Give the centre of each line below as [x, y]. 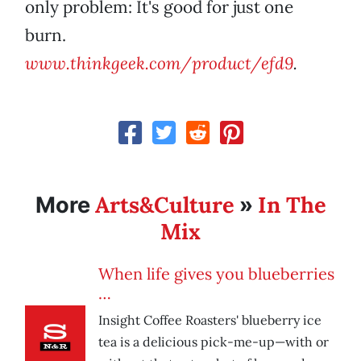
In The [292, 205]
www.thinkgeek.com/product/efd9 [159, 64]
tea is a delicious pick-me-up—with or [214, 342]
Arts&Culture [164, 205]
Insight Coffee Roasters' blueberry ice [210, 320]
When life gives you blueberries [216, 274]
